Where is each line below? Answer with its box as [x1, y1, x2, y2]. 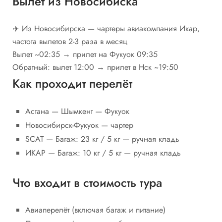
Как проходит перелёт [12, 74, 132, 92]
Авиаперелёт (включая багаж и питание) [25, 204, 166, 216]
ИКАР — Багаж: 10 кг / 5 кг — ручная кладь [25, 147, 181, 159]
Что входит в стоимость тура [12, 173, 162, 191]
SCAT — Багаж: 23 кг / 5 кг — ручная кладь [25, 133, 179, 145]
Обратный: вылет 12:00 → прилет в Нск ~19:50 [12, 61, 178, 73]
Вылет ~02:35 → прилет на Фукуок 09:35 [12, 48, 158, 60]
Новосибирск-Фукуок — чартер [25, 119, 133, 131]
